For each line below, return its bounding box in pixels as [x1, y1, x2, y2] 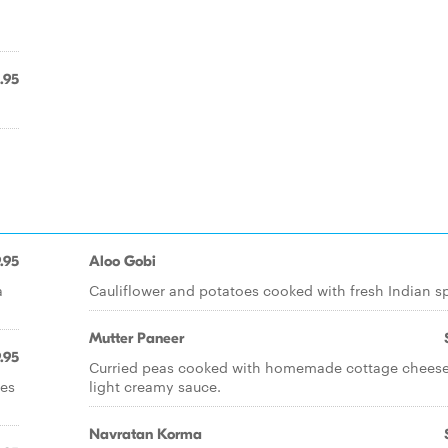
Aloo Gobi [89, 252, 156, 270]
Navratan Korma [89, 425, 202, 443]
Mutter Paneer [89, 329, 184, 347]
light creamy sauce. [89, 376, 221, 396]
